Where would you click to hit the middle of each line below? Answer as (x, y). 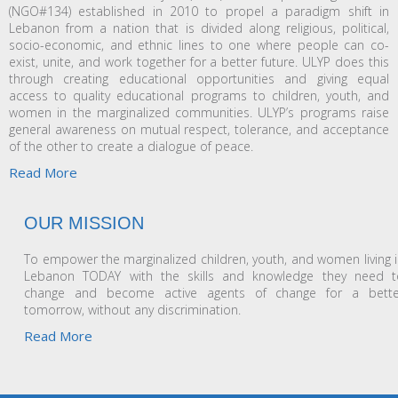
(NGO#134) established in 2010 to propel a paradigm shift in (199, 11)
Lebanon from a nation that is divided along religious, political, (199, 28)
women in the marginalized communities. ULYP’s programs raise (199, 112)
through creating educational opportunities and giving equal (199, 79)
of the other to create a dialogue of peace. (131, 146)
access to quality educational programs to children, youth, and (199, 96)
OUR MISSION (84, 223)
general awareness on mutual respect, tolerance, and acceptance (199, 129)
